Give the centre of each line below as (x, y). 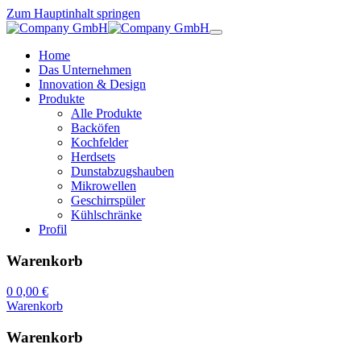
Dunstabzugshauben (122, 171)
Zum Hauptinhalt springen (73, 13)
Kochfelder (100, 142)
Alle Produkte (106, 113)
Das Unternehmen (85, 70)
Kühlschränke (106, 215)
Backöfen (95, 128)
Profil (53, 229)
